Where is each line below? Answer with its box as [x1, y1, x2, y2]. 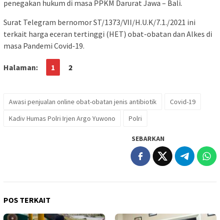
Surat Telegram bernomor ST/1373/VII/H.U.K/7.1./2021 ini [3, 17, 195, 27]
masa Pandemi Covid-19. [3, 41, 84, 51]
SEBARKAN [132, 134, 165, 143]
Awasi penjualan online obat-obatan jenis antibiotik [9, 97, 157, 107]
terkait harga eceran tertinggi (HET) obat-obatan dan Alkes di [3, 29, 212, 39]
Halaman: [3, 62, 38, 73]
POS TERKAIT [3, 195, 51, 205]
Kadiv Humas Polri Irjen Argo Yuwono [9, 114, 115, 123]
